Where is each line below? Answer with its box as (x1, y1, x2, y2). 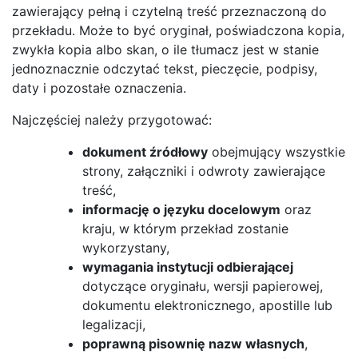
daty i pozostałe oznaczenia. (12, 79, 186, 96)
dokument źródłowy (82, 143, 208, 160)
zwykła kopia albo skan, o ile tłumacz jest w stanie (12, 41, 319, 58)
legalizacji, (82, 316, 145, 332)
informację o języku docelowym (82, 201, 280, 217)
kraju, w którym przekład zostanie (82, 220, 288, 237)
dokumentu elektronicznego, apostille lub (82, 296, 332, 313)
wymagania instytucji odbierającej (82, 258, 293, 275)
